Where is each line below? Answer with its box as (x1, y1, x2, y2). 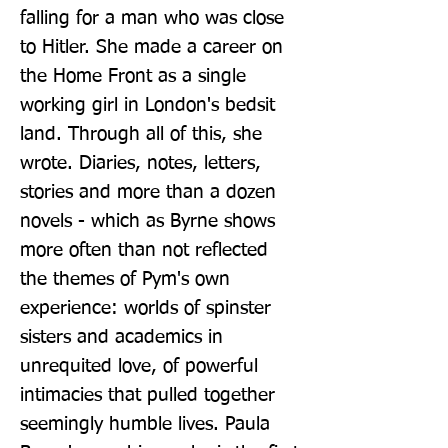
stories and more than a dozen (20, 182, 276, 202)
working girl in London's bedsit (20, 95, 275, 115)
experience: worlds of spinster (20, 298, 271, 318)
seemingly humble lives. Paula (20, 414, 270, 434)
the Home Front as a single (20, 66, 246, 86)
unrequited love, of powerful (20, 356, 258, 376)
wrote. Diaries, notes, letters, (20, 153, 261, 173)
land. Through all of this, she (20, 124, 262, 144)
